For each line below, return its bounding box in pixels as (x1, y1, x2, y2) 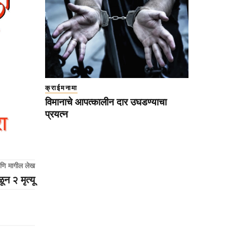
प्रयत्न (45, 109, 68, 120)
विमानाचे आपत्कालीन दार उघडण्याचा (45, 97, 167, 108)
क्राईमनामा (45, 84, 78, 92)
